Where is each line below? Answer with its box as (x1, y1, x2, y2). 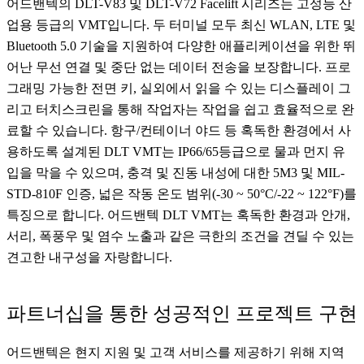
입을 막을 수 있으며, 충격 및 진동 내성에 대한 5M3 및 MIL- (6, 166, 344, 180)
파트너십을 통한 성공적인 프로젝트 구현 (6, 303, 357, 325)
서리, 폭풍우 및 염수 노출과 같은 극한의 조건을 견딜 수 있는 (6, 229, 354, 244)
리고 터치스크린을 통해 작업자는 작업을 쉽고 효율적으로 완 (6, 102, 354, 117)
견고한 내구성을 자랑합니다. (6, 250, 172, 265)
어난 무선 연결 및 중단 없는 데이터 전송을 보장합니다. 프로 (6, 60, 351, 75)
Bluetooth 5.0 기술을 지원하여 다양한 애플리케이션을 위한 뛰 (6, 39, 356, 54)
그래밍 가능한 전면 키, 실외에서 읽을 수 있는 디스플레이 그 (6, 81, 351, 96)
